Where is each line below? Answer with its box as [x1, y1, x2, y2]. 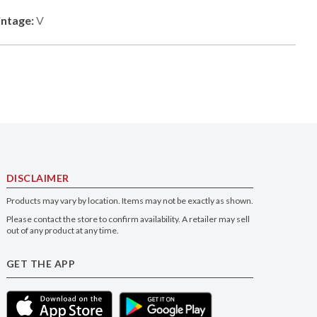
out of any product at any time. [6, 224, 119, 236]
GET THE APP [6, 257, 76, 270]
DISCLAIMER [6, 171, 69, 184]
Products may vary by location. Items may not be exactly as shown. [6, 195, 253, 206]
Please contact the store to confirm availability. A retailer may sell [6, 213, 250, 224]
